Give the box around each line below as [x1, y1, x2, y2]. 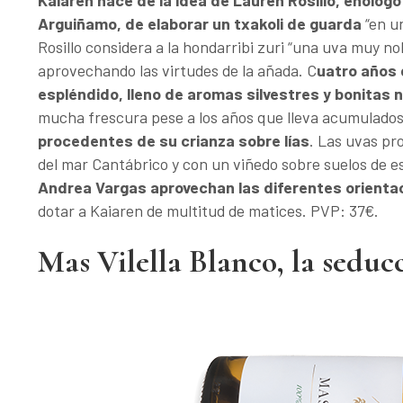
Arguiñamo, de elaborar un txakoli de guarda [38, 13, 365, 33]
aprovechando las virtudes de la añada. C [38, 60, 317, 80]
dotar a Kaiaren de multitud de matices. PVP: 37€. [38, 201, 379, 220]
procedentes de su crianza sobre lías [38, 130, 309, 150]
